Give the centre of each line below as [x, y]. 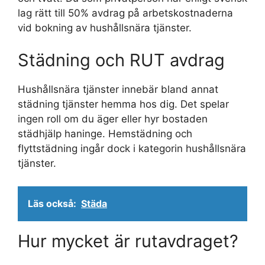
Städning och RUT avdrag [121, 60]
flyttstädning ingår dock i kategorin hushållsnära [132, 149]
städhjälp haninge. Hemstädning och [105, 134]
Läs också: [52, 203]
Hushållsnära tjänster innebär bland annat [118, 90]
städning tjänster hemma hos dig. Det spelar [123, 104]
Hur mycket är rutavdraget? [128, 241]
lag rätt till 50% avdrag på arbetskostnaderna [125, 13]
